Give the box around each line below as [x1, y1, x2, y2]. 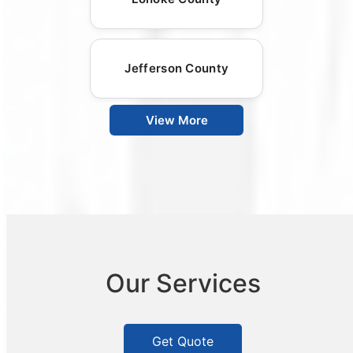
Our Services [105, 268, 261, 299]
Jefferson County [124, 60, 229, 76]
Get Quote [152, 333, 214, 350]
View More [145, 112, 208, 128]
